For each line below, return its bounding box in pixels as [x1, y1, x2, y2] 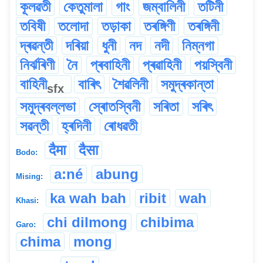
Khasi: [16, 195, 39, 205]
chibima [140, 214, 194, 230]
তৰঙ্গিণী [144, 18, 175, 34]
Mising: [16, 171, 43, 181]
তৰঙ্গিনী [188, 18, 219, 34]
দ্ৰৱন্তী [20, 37, 53, 53]
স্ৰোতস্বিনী [89, 98, 140, 114]
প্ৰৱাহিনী [143, 56, 181, 73]
